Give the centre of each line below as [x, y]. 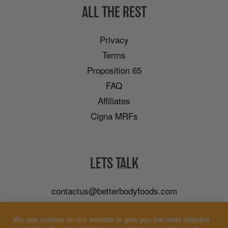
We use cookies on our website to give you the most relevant [111, 219]
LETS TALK [114, 164]
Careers [114, 206]
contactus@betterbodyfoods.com [114, 191]
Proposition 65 [114, 70]
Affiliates [114, 101]
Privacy [114, 40]
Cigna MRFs [114, 116]
